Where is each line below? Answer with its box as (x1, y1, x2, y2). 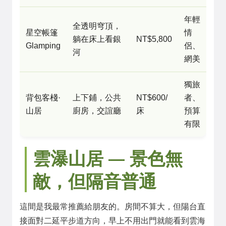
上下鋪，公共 (73, 93, 121, 102)
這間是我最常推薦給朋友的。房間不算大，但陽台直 (20, 202, 205, 211)
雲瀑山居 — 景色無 (33, 146, 183, 170)
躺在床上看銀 (73, 35, 121, 43)
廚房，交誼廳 (73, 106, 121, 115)
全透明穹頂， (73, 22, 121, 30)
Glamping (26, 41, 61, 50)
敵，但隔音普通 (33, 169, 156, 193)
